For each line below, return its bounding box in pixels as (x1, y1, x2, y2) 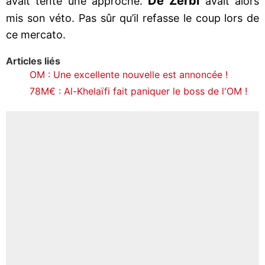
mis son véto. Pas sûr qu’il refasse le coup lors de (6, 11, 259, 24)
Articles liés (6, 54, 60, 67)
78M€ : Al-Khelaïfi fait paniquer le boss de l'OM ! (30, 85, 247, 97)
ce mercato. (6, 28, 66, 41)
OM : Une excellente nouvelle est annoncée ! (30, 68, 228, 80)
